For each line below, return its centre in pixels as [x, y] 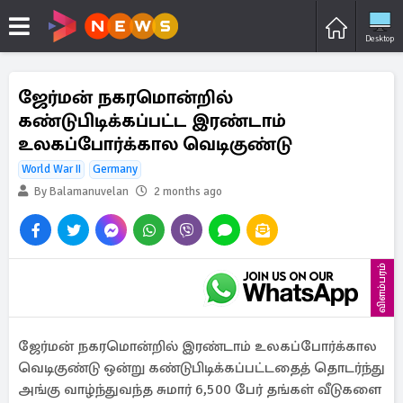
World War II [51, 169]
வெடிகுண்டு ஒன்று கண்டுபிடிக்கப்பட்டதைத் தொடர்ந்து [201, 368]
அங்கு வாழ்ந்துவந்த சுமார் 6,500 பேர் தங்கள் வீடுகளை [200, 390]
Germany [115, 169]
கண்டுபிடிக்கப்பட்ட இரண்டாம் [152, 121]
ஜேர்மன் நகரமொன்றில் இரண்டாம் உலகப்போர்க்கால [197, 346]
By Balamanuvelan [80, 192]
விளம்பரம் [382, 288]
